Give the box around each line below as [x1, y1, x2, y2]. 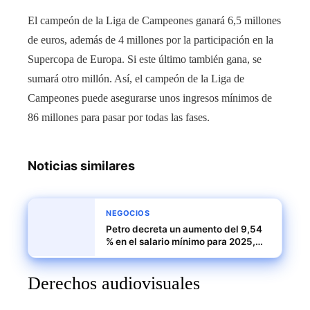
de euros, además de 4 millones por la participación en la [28, 34, 273, 46]
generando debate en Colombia [106, 248, 248, 260]
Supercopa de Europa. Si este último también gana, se [28, 53, 262, 66]
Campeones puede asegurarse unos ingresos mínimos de [28, 92, 272, 104]
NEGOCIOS [106, 208, 150, 219]
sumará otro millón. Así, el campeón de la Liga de [28, 73, 244, 85]
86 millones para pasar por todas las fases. [28, 111, 210, 124]
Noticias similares [28, 158, 135, 174]
